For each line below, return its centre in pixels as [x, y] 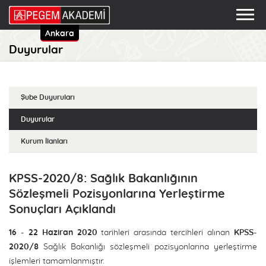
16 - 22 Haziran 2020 [53, 233]
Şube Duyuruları [48, 97]
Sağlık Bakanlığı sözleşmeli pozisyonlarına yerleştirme [148, 247]
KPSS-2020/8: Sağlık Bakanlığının [103, 179]
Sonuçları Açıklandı [62, 210]
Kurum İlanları [44, 141]
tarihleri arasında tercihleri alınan [166, 233]
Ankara [59, 34]
